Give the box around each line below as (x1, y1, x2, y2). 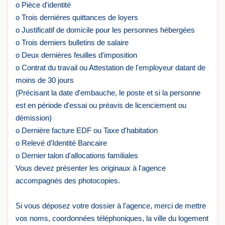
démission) (16, 114, 52, 123)
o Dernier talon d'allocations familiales (16, 151, 138, 160)
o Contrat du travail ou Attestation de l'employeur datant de (16, 63, 205, 72)
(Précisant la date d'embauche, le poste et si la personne (16, 88, 200, 97)
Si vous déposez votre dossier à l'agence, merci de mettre (16, 201, 206, 210)
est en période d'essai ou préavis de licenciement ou (16, 101, 186, 110)
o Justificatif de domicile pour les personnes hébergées (16, 26, 195, 35)
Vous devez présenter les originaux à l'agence (16, 164, 166, 173)
